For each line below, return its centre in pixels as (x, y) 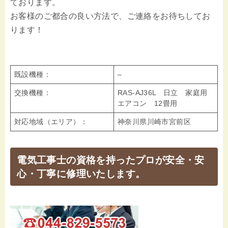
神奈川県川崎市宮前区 (154, 122)
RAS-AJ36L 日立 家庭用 (163, 93)
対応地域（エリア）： (51, 122)
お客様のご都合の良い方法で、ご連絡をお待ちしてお (110, 16)
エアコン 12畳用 (148, 104)
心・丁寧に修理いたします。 (81, 174)
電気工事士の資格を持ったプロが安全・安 (111, 160)
